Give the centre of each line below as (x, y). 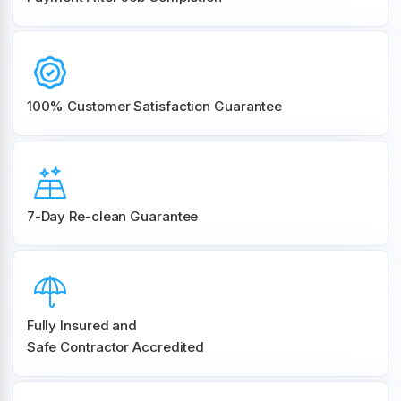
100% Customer (80, 107)
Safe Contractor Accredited (115, 347)
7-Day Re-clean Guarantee (112, 216)
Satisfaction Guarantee (210, 107)
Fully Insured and (82, 326)
